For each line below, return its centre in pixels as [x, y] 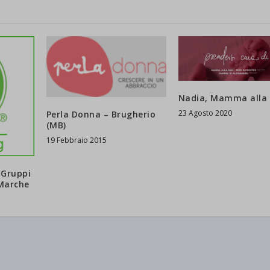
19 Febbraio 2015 [76, 140]
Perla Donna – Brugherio [101, 114]
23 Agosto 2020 [205, 113]
